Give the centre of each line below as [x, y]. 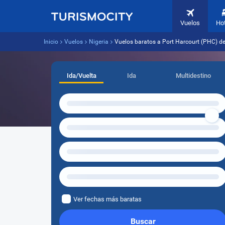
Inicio [51, 42]
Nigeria [99, 42]
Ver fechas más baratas [107, 199]
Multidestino [193, 76]
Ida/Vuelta [81, 76]
